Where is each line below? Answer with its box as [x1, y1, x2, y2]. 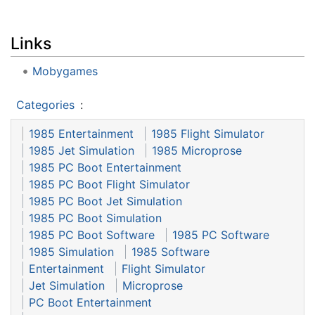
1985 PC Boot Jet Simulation [29, 194, 182, 209]
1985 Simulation [29, 245, 114, 259]
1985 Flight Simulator [151, 127, 264, 141]
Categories [16, 98, 75, 112]
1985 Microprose [152, 143, 242, 158]
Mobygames [32, 64, 98, 79]
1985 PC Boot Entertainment [29, 160, 181, 175]
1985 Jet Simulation [29, 143, 134, 158]
